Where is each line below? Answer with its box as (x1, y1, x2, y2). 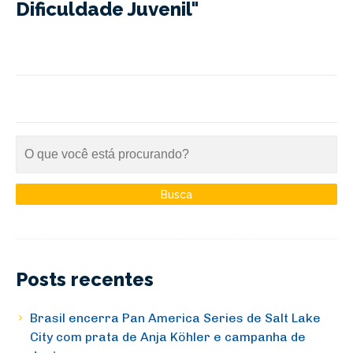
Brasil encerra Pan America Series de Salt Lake (30, 310, 321, 326)
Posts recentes (16, 268, 154, 292)
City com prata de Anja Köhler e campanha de (30, 329, 306, 345)
